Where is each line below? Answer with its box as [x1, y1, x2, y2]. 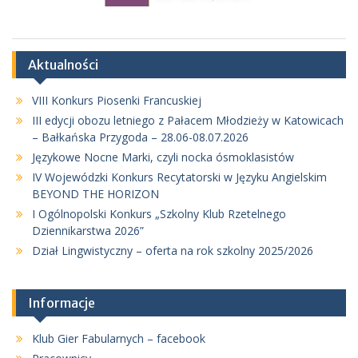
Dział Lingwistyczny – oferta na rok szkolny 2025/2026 [32, 243, 313, 259]
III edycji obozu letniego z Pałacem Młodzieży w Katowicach [32, 113, 344, 129]
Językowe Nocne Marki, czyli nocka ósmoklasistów [32, 149, 294, 165]
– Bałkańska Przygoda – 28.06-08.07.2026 [32, 129, 249, 145]
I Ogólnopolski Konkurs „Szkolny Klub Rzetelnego [32, 206, 286, 222]
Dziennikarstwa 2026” [32, 223, 144, 239]
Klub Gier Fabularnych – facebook [32, 331, 205, 347]
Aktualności [28, 57, 98, 74]
